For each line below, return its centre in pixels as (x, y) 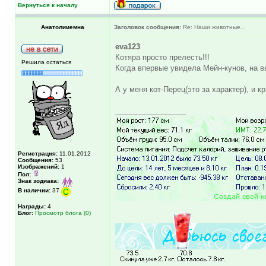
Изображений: (39, 166)
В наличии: (34, 190)
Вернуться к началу (48, 5)
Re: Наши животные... (213, 27)
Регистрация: (38, 153)
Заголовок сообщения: (148, 27)
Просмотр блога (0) (63, 213)
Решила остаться (46, 62)
